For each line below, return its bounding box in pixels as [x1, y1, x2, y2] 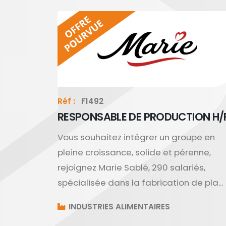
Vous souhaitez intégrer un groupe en [58, 131, 215, 143]
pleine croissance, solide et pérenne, [58, 146, 211, 158]
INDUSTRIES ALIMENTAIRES [67, 201, 170, 212]
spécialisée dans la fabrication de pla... [58, 177, 223, 189]
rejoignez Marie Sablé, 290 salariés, [58, 161, 205, 174]
